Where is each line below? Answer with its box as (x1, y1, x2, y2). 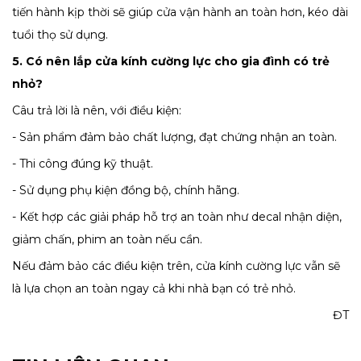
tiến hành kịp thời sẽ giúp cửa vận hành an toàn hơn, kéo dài (12, 5, 348, 20)
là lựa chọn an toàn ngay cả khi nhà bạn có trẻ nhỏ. (12, 281, 296, 297)
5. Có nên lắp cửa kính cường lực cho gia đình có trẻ (12, 54, 330, 69)
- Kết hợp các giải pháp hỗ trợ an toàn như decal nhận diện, (12, 210, 342, 225)
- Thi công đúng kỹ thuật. (12, 156, 153, 172)
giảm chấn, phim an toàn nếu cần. (12, 232, 202, 247)
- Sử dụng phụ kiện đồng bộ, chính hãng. (12, 183, 239, 198)
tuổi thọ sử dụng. (12, 27, 108, 43)
